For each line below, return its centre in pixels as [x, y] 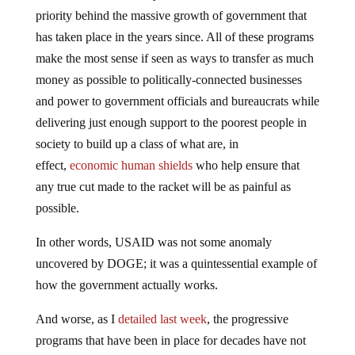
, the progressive [247, 319]
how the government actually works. [126, 284]
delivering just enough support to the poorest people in [171, 122]
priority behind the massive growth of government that [171, 15]
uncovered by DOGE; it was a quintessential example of [176, 263]
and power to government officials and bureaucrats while [177, 101]
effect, [52, 165]
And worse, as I [76, 319]
